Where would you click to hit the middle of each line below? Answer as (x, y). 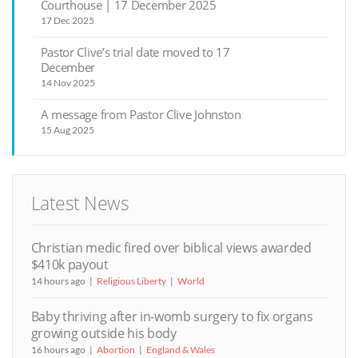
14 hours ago (58, 280)
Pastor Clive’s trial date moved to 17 (135, 52)
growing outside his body (103, 333)
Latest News (80, 204)
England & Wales (180, 349)
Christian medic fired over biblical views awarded (171, 247)
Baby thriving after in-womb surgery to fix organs (172, 316)
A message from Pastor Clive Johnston (141, 114)
